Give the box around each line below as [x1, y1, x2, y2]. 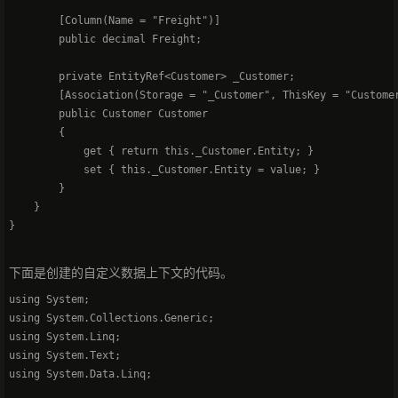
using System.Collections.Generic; [9, 312, 233, 325]
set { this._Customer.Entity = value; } [9, 163, 320, 177]
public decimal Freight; [9, 33, 202, 46]
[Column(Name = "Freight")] [9, 14, 220, 28]
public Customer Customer [9, 107, 208, 121]
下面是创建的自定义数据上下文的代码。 [9, 263, 233, 282]
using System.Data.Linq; [9, 368, 171, 381]
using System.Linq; [9, 330, 139, 344]
